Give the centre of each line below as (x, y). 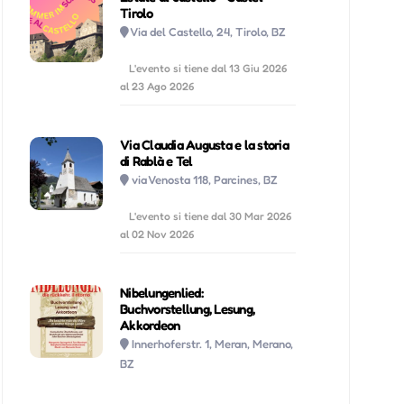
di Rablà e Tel (156, 161)
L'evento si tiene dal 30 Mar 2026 (211, 216)
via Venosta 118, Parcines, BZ (205, 179)
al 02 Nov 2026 (157, 234)
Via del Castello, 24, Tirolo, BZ (208, 31)
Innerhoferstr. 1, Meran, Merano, (213, 343)
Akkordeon (150, 325)
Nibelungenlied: (161, 292)
